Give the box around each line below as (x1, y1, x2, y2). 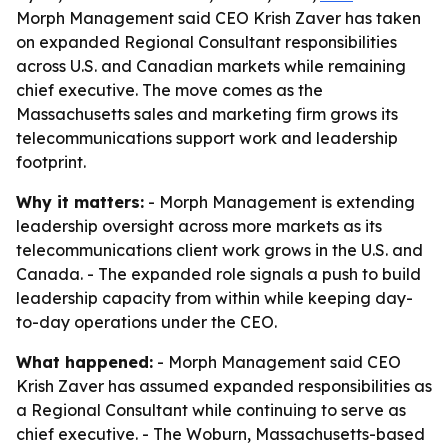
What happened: (16, 352, 153, 372)
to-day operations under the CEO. (16, 312, 277, 332)
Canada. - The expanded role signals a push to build (16, 264, 421, 284)
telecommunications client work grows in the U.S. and (16, 240, 423, 260)
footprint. (16, 152, 86, 172)
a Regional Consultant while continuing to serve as (16, 400, 406, 420)
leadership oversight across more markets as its (16, 216, 382, 236)
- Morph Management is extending (144, 192, 415, 212)
